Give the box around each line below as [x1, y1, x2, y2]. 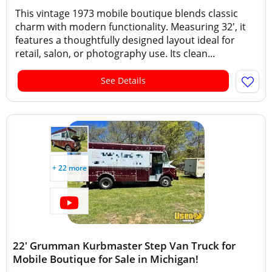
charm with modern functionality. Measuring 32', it [15, 20, 246, 33]
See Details [101, 75, 146, 86]
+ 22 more [52, 163, 87, 173]
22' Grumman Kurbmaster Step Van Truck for [13, 239, 236, 253]
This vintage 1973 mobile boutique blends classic [15, 7, 238, 20]
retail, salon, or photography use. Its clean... [15, 47, 215, 60]
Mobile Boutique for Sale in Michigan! [13, 252, 199, 266]
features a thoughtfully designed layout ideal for [15, 33, 235, 47]
